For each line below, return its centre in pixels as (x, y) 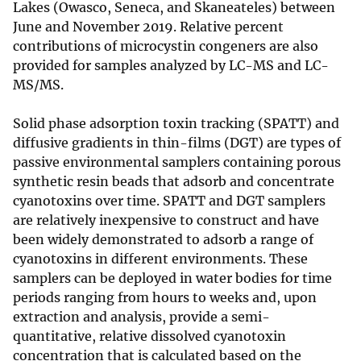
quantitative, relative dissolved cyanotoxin (149, 336)
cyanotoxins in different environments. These (160, 259)
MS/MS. (38, 85)
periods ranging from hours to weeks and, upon (165, 298)
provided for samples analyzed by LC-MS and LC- (171, 66)
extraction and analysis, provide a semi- (141, 317)
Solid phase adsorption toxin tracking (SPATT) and (176, 124)
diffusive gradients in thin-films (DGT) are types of (177, 143)
